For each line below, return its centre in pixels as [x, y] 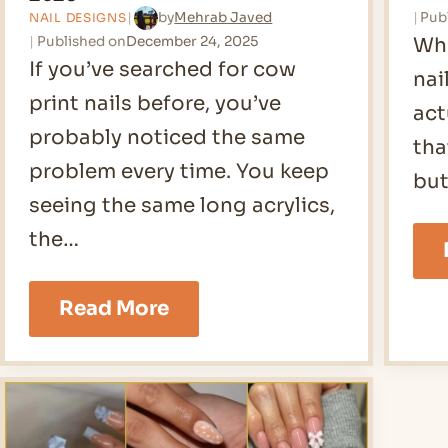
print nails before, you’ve [155, 103]
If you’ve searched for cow [162, 69]
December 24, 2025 [191, 41]
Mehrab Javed [223, 18]
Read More [114, 308]
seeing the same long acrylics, [182, 205]
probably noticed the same [167, 137]
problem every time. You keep [179, 171]
